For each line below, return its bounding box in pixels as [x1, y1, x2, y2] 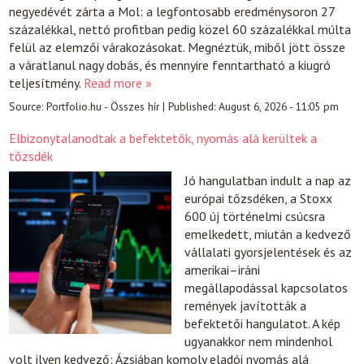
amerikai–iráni [184, 261, 261, 278]
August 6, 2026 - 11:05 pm [219, 98, 340, 114]
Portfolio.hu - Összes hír [46, 98, 160, 114]
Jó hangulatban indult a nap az [184, 171, 352, 188]
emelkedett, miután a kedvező [184, 225, 352, 242]
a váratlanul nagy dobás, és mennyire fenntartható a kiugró [9, 57, 331, 73]
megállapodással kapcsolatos [184, 279, 349, 296]
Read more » [84, 75, 153, 91]
